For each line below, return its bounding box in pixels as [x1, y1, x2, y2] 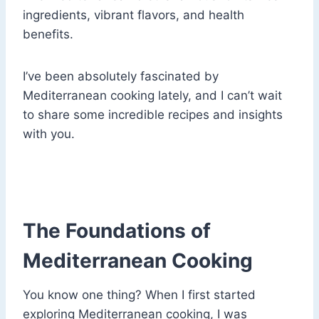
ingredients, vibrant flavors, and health [23, 8, 244, 23]
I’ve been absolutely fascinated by [23, 69, 219, 84]
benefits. [23, 27, 73, 42]
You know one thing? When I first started [23, 288, 256, 303]
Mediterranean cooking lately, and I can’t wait [23, 88, 282, 103]
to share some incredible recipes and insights [23, 108, 283, 122]
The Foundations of [23, 219, 211, 244]
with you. [23, 127, 75, 142]
